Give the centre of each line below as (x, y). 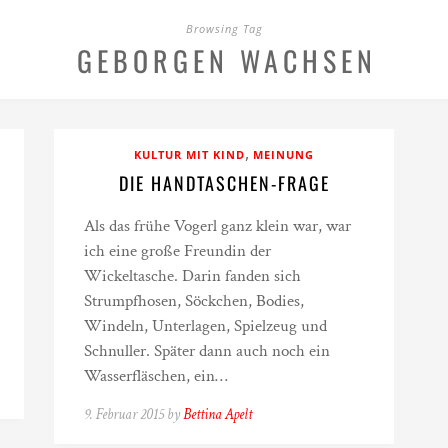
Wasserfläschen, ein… (156, 376)
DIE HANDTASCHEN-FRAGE (224, 183)
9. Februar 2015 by (133, 414)
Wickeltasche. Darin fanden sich (192, 276)
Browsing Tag (224, 28)
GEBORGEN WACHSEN (226, 60)
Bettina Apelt (217, 414)
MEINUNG (283, 154)
